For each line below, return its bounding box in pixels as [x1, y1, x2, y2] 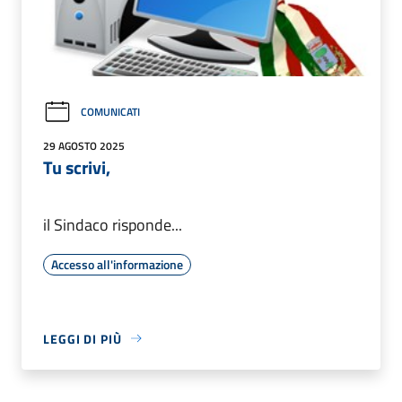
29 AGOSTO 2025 [43, 136, 125, 154]
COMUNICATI [81, 103, 140, 121]
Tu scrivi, [43, 153, 110, 181]
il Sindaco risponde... [43, 212, 182, 237]
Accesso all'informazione [51, 254, 183, 274]
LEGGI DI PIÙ [43, 328, 122, 348]
